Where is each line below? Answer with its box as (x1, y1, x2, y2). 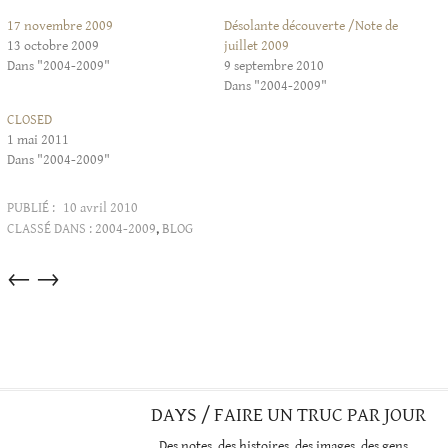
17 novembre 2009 (7, 18, 113, 35)
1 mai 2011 (7, 132, 69, 149)
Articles (6, 262, 61, 282)
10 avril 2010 (63, 200, 138, 217)
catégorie (6, 334, 71, 354)
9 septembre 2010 (224, 58, 324, 75)
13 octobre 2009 (7, 38, 99, 55)
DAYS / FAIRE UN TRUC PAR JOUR (150, 404, 426, 428)
